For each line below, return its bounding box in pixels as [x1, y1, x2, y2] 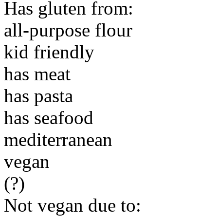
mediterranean [4, 129, 112, 150]
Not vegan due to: [4, 195, 141, 216]
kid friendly [4, 41, 94, 62]
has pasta [4, 85, 73, 106]
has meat [4, 63, 71, 84]
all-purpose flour [4, 19, 132, 40]
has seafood [4, 107, 93, 128]
